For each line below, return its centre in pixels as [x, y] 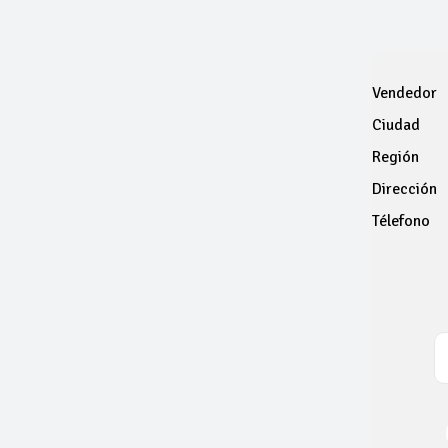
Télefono [400, 221]
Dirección [404, 189]
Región [395, 157]
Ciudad [395, 125]
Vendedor [404, 93]
